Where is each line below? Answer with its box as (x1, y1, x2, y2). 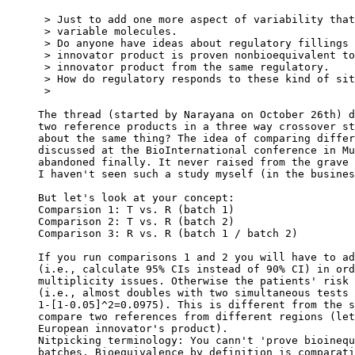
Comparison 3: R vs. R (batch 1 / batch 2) (38, 227, 298, 240)
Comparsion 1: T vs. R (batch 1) (38, 204, 235, 216)
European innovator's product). (38, 323, 228, 335)
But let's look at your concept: (38, 192, 235, 204)
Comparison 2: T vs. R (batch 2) (38, 216, 235, 228)
